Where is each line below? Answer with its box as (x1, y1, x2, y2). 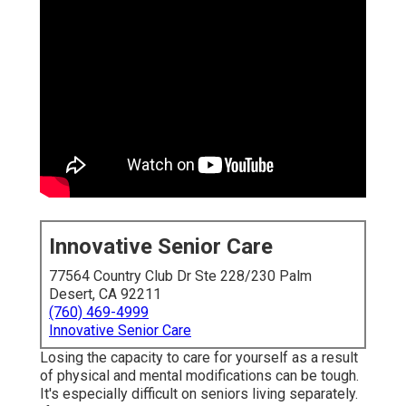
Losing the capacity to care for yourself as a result (40, 349, 358, 367)
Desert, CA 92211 (49, 285, 161, 304)
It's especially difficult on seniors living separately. (40, 385, 358, 403)
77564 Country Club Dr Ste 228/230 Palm (49, 267, 312, 285)
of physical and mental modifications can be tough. (40, 367, 359, 385)
